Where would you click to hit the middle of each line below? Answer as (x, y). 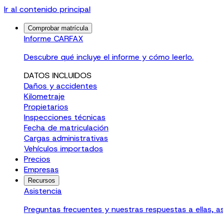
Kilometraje (44, 96)
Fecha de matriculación (66, 128)
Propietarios (46, 107)
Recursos (42, 180)
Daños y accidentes (60, 86)
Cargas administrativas (66, 138)
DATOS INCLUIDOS (58, 75)
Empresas (41, 169)
